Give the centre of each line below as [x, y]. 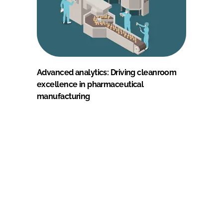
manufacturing [63, 96]
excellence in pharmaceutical [90, 84]
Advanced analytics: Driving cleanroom [107, 72]
